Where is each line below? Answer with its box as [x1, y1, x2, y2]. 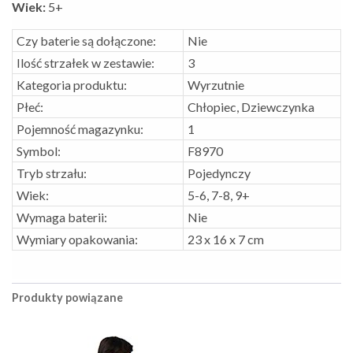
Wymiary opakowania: [17, 231, 138, 247]
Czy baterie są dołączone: [17, 32, 156, 48]
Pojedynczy [188, 165, 251, 180]
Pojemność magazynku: [17, 121, 143, 136]
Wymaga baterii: [17, 209, 107, 225]
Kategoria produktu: [17, 76, 127, 92]
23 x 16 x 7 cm [188, 231, 264, 247]
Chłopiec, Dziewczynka [188, 98, 314, 114]
